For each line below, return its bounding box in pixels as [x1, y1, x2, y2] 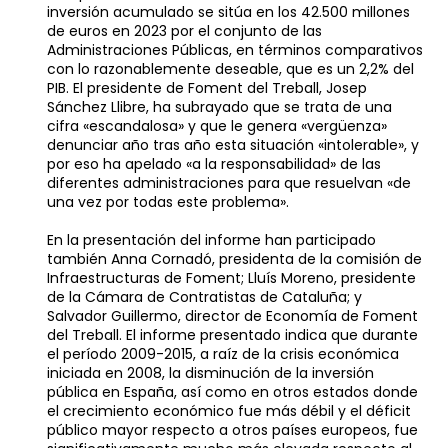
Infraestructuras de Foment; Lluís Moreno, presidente [47, 268, 417, 288]
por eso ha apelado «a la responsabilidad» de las [47, 154, 382, 174]
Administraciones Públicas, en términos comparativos [47, 40, 424, 60]
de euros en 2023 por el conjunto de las [47, 21, 323, 41]
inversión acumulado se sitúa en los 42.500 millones [47, 2, 411, 22]
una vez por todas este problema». [47, 192, 290, 212]
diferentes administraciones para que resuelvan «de [47, 173, 412, 193]
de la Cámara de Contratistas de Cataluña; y [47, 287, 363, 307]
